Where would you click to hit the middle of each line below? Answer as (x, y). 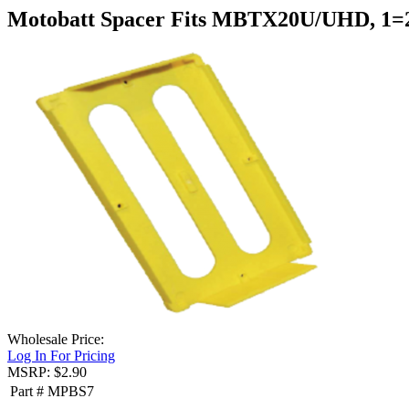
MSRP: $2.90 (47, 372)
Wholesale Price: (56, 339)
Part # (27, 391)
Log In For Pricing (61, 355)
